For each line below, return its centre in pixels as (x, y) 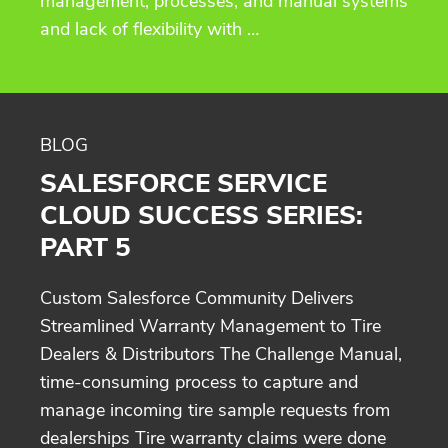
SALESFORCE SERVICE (183, 183)
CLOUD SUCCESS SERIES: (201, 215)
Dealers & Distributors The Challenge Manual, (221, 353)
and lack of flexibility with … (149, 28)
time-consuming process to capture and (199, 381)
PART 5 (85, 247)
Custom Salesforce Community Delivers (197, 297)
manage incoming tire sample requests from (215, 409)
